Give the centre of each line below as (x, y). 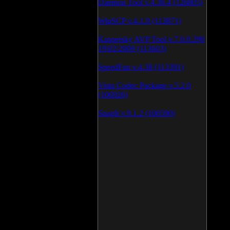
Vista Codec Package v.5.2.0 (145, 85)
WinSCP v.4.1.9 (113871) (140, 21)
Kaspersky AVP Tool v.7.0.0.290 (151, 39)
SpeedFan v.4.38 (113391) (141, 67)
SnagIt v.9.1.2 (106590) (137, 113)
